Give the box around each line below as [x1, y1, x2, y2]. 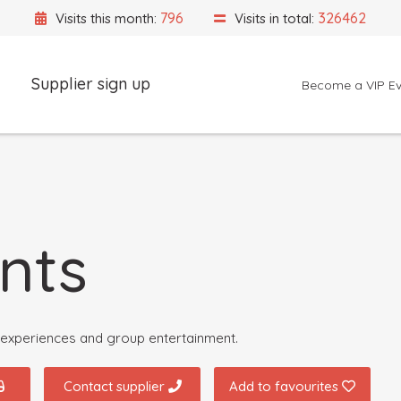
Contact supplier [63, 377, 168, 395]
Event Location [129, 151, 228, 169]
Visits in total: [231, 9, 318, 27]
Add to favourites [229, 377, 342, 395]
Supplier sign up [31, 73, 150, 94]
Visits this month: [52, 9, 160, 27]
